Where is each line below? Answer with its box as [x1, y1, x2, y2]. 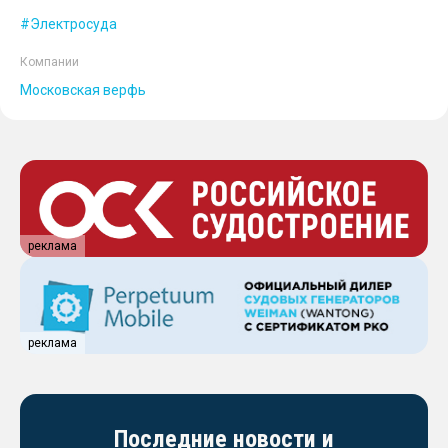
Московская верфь [20, 82, 146, 99]
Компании [20, 55, 79, 70]
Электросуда [30, 16, 117, 33]
